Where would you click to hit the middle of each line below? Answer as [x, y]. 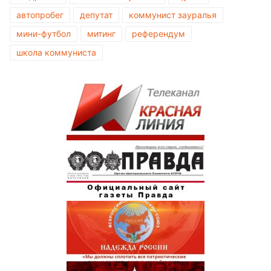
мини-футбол [44, 34]
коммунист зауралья [173, 15]
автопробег [40, 15]
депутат [96, 15]
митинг [101, 34]
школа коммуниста [56, 53]
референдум [158, 34]
